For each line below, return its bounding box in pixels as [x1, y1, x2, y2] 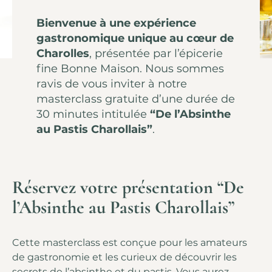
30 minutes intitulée [36, 107, 150, 121]
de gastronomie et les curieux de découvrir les [12, 251, 237, 263]
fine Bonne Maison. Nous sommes [36, 62, 224, 76]
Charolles [36, 47, 89, 61]
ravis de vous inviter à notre [36, 77, 187, 91]
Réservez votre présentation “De [12, 176, 244, 199]
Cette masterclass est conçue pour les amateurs [12, 237, 247, 249]
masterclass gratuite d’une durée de [36, 92, 235, 106]
